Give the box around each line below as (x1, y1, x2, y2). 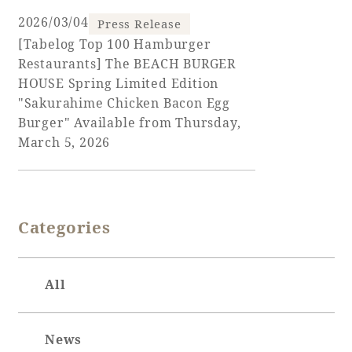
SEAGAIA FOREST (89, 207, 256, 226)
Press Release (97, 16, 181, 32)
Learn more (104, 105, 182, 123)
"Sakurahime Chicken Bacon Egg (17, 93, 230, 112)
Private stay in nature (89, 302, 215, 317)
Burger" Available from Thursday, (17, 113, 241, 131)
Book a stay (106, 67, 181, 85)
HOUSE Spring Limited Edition (17, 74, 219, 92)
